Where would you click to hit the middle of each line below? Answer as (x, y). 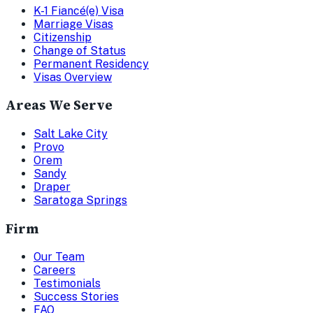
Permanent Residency (91, 64)
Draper (52, 187)
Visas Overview (73, 77)
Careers (54, 270)
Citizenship (63, 37)
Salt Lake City (71, 134)
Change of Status (80, 50)
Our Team (59, 257)
